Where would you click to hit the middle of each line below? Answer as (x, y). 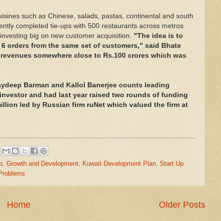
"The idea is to (157, 36)
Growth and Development (42, 164)
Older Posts (182, 205)
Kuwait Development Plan (119, 164)
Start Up (172, 164)
